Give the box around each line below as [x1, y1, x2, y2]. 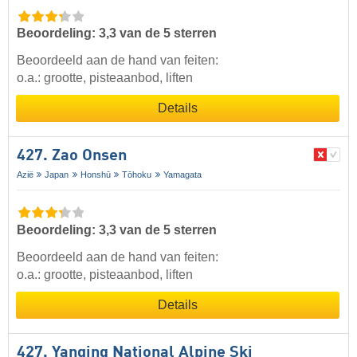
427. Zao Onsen [17, 148, 127, 165]
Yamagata [163, 170, 202, 180]
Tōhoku [122, 170, 152, 180]
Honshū [80, 170, 111, 180]
